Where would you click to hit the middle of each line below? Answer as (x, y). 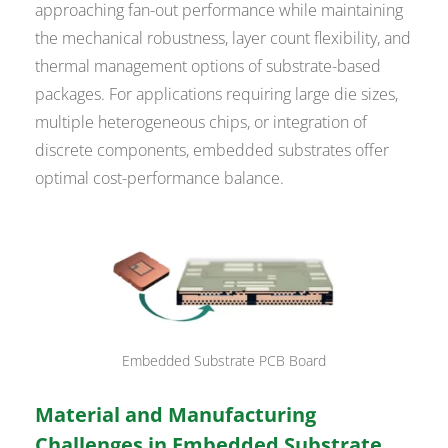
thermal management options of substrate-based (208, 65)
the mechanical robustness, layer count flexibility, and (223, 37)
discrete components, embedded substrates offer (212, 149)
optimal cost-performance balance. (160, 177)
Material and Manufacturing (176, 414)
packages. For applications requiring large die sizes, (217, 93)
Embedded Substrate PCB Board (224, 361)
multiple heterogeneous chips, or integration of (201, 121)
